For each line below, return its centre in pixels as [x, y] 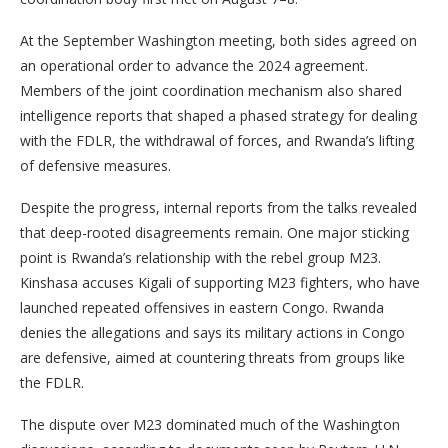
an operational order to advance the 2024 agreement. [194, 65]
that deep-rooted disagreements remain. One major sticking [214, 232]
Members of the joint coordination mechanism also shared [211, 90]
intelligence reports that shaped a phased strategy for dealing [218, 115]
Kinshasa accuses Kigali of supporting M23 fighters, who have [220, 282]
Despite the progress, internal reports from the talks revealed [218, 207]
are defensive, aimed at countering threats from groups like [212, 357]
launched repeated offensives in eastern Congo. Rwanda [202, 307]
